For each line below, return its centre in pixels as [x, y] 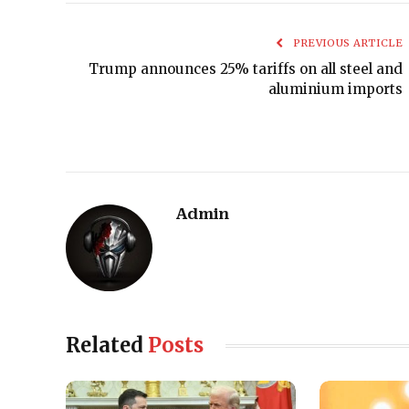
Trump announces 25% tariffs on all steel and [246, 69]
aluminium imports [336, 89]
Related [107, 346]
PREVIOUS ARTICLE [346, 43]
